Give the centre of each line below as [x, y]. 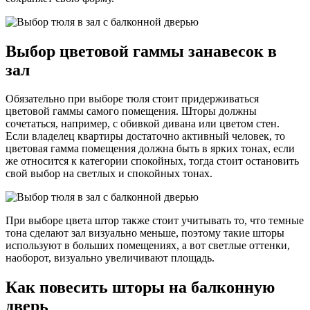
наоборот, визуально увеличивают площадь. [110, 258]
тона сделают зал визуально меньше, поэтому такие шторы [145, 233]
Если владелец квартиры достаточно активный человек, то [145, 136]
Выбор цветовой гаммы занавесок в [141, 51]
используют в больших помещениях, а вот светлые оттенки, [148, 246]
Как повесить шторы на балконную [140, 288]
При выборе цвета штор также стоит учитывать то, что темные [155, 221]
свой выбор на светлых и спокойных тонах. [109, 174]
